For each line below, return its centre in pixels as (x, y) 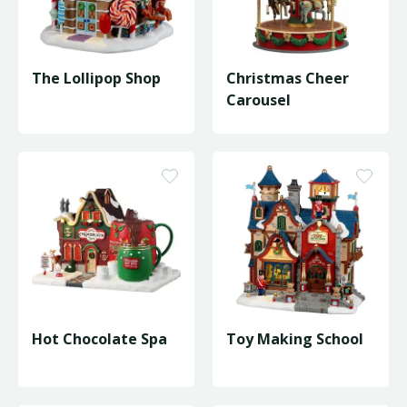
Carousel (258, 100)
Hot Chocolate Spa (99, 339)
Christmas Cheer (288, 78)
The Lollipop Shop (96, 78)
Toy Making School (295, 339)
